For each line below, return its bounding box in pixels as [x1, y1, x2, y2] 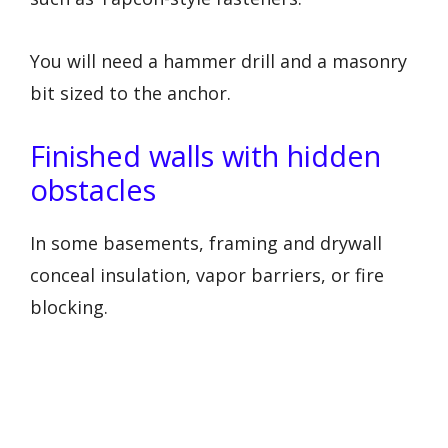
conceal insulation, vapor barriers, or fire [30, 263, 384, 288]
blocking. [30, 295, 108, 320]
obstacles [30, 170, 156, 210]
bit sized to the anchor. [30, 80, 231, 105]
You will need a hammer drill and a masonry [30, 48, 407, 73]
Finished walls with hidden [30, 136, 381, 176]
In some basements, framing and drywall [30, 231, 382, 256]
